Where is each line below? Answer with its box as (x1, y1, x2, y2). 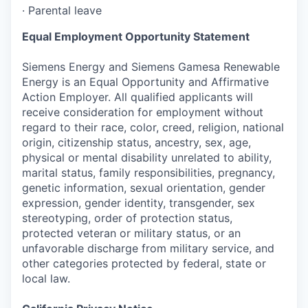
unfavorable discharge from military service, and (22, 241, 274, 255)
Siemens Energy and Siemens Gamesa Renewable (22, 59, 280, 74)
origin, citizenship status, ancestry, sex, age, (22, 135, 251, 149)
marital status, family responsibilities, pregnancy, (22, 165, 275, 179)
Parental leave (28, 3, 102, 17)
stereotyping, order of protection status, (22, 210, 232, 225)
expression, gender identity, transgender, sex (22, 195, 255, 210)
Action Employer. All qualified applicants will (22, 89, 253, 104)
